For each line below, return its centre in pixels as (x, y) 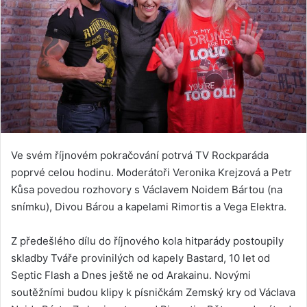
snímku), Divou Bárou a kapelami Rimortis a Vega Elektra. (149, 206)
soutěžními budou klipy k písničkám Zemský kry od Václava (153, 292)
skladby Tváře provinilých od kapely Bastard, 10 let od (140, 258)
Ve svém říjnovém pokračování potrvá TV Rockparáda (140, 155)
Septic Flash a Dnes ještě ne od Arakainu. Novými (131, 275)
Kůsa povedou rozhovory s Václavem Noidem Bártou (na (147, 189)
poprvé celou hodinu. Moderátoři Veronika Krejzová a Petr (151, 172)
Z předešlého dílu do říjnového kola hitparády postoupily (147, 241)
